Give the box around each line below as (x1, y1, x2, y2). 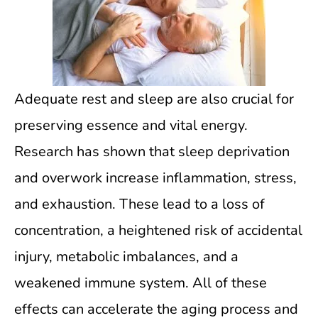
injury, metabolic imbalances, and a (14, 247, 238, 266)
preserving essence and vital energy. (14, 116, 248, 135)
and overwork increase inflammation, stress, (14, 168, 297, 187)
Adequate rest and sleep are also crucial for (14, 89, 294, 109)
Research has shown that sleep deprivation (14, 142, 290, 161)
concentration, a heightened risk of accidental (14, 221, 302, 240)
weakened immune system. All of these (14, 273, 267, 292)
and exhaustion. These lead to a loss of (14, 194, 265, 214)
